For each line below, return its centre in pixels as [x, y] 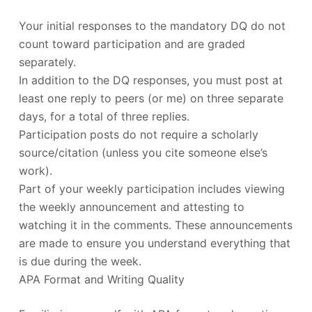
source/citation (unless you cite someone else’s [143, 152]
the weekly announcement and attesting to [131, 206]
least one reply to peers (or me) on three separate [151, 98]
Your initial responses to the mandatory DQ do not [152, 25]
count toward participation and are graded [132, 44]
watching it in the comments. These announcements [155, 225]
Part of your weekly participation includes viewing [151, 188]
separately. [47, 62]
